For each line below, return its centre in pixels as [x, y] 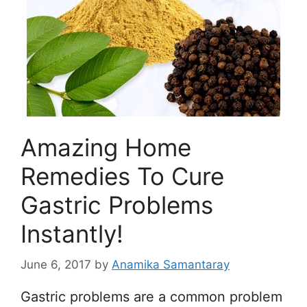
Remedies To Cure [122, 176]
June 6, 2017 [56, 264]
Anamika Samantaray [171, 264]
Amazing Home [106, 147]
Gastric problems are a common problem [151, 296]
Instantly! [72, 234]
